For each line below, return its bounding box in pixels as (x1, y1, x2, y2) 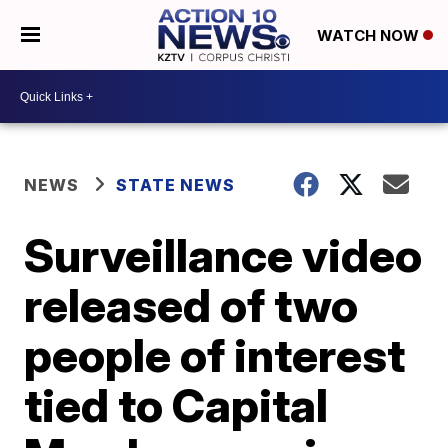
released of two (24, 277, 359, 333)
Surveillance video (24, 227, 423, 283)
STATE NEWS (116, 175, 236, 195)
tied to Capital (24, 377, 329, 433)
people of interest (24, 327, 406, 383)
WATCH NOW (316, 26, 423, 46)
